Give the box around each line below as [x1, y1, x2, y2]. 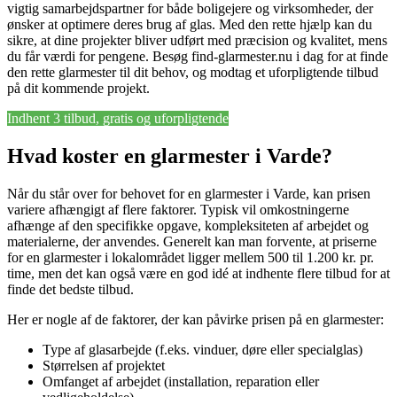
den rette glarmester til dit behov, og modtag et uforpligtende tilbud [7, 65, 378, 81]
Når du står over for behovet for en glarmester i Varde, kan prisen [7, 186, 370, 202]
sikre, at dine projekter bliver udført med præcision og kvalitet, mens [7, 33, 387, 49]
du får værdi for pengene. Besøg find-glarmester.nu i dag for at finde [7, 49, 388, 65]
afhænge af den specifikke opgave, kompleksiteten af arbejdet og [7, 218, 369, 234]
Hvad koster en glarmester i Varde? [7, 144, 332, 168]
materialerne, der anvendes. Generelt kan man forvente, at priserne [7, 234, 377, 250]
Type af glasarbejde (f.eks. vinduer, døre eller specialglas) [43, 342, 362, 358]
